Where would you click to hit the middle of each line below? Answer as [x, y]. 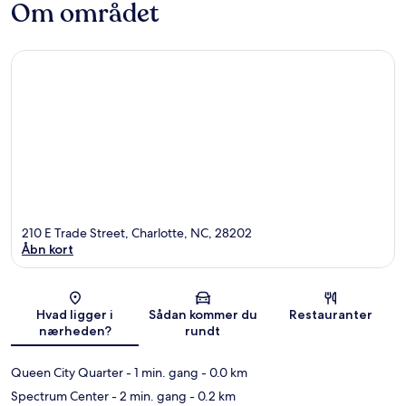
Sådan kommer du [203, 315]
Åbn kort [48, 250]
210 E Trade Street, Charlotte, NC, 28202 [137, 233]
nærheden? [75, 331]
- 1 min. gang [161, 373]
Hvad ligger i [75, 315]
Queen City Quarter [67, 373]
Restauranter [331, 315]
